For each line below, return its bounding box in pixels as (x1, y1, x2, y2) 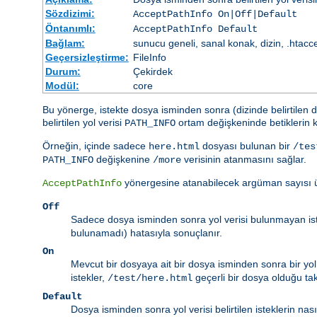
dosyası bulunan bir (200, 140, 293, 152)
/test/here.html (108, 272, 192, 284)
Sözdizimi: (45, 8, 95, 20)
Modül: (45, 80, 79, 92)
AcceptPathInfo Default (132, 23, 258, 35)
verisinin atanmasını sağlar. (181, 154, 306, 166)
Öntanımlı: (45, 23, 96, 35)
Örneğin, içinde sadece (42, 140, 149, 152)
